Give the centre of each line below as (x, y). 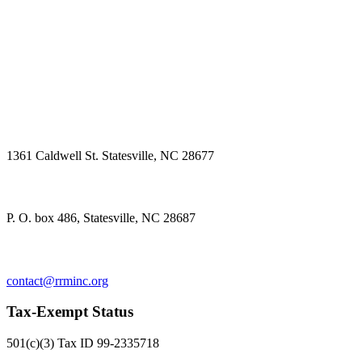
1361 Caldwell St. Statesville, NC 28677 (110, 155)
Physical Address (62, 124)
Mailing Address (61, 187)
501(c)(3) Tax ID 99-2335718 (83, 343)
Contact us (42, 249)
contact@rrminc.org (57, 280)
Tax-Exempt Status (70, 312)
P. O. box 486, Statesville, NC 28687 (101, 218)
